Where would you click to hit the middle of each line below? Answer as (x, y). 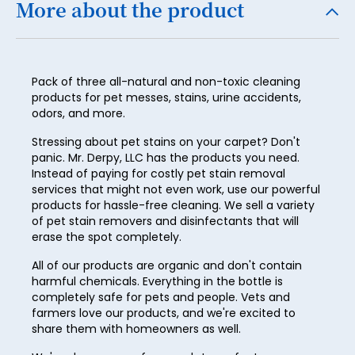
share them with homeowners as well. (136, 329)
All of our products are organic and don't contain (167, 266)
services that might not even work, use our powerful (176, 190)
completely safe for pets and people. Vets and (161, 298)
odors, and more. (78, 114)
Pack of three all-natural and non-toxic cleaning (166, 82)
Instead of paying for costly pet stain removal (158, 174)
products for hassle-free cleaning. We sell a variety (173, 206)
